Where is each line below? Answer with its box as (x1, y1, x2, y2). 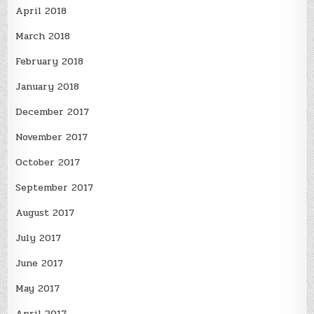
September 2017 (15, 179, 94, 195)
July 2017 (15, 230, 62, 245)
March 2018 (15, 28, 71, 43)
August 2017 (15, 205, 75, 220)
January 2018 (15, 78, 80, 94)
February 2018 (15, 53, 84, 69)
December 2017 (15, 104, 90, 119)
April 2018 (15, 3, 67, 18)
